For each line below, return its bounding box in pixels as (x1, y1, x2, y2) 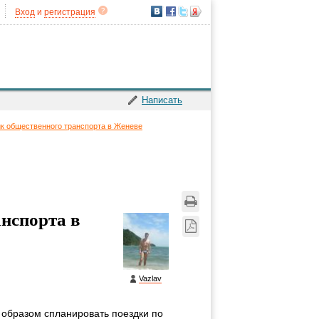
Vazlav (139, 274, 162, 283)
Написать (142, 95, 182, 105)
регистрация (44, 7, 95, 17)
